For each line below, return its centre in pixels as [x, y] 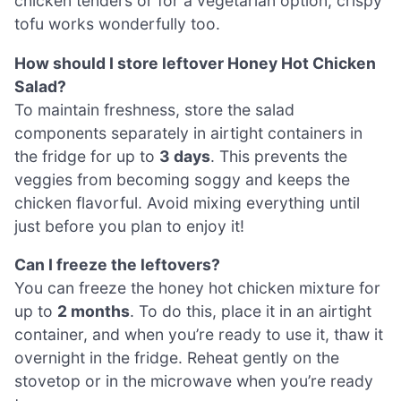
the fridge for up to [87, 156]
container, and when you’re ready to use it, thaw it [199, 335]
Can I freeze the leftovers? [117, 265]
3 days [185, 156]
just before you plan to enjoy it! [129, 226]
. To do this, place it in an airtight [251, 311]
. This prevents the [279, 156]
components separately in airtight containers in [188, 132]
